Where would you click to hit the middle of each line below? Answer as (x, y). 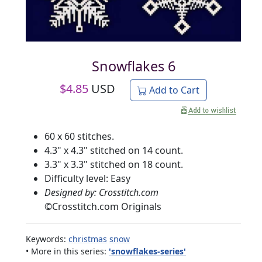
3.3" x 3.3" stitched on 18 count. (114, 164)
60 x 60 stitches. (79, 136)
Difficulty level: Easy (87, 178)
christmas (88, 239)
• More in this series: (67, 251)
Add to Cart (173, 90)
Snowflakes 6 (133, 66)
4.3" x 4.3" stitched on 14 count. (114, 150)
